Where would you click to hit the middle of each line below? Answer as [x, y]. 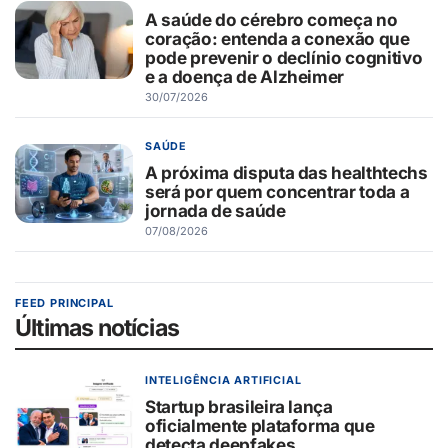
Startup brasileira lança [239, 407]
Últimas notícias [97, 327]
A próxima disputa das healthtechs [286, 172]
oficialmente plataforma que [260, 426]
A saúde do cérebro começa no [271, 19]
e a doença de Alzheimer [245, 76]
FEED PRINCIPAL [64, 302]
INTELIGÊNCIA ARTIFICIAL [223, 381]
